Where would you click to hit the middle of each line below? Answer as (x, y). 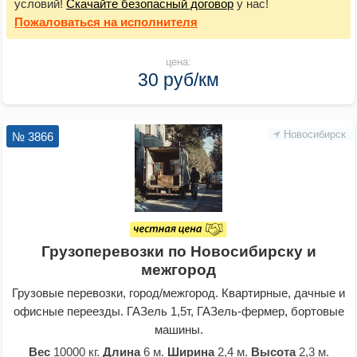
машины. (178, 329)
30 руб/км (178, 80)
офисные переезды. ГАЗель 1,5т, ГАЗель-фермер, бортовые (178, 311)
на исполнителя (149, 22)
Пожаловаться (57, 22)
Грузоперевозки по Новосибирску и (178, 251)
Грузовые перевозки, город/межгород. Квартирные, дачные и (178, 292)
